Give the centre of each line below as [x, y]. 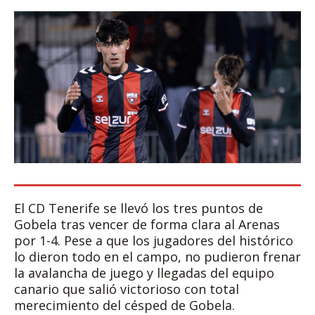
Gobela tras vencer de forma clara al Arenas [147, 225]
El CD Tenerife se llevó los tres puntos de [139, 208]
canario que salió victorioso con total [127, 289]
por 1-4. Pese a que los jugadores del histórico [154, 241]
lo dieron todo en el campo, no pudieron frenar [157, 257]
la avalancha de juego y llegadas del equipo [144, 273]
